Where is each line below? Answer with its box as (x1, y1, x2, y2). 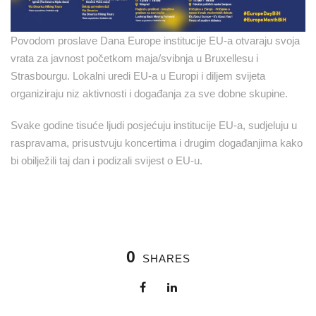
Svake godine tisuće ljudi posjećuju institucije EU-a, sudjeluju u (11, 119, 297, 131)
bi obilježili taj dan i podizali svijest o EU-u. (11, 154, 202, 166)
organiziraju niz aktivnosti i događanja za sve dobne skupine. (11, 87, 288, 99)
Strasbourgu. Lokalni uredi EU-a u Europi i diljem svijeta (11, 69, 265, 82)
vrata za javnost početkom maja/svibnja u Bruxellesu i (11, 51, 258, 64)
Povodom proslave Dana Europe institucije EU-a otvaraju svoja (11, 34, 300, 47)
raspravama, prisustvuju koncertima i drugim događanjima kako (11, 136, 303, 149)
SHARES (142, 252, 190, 265)
